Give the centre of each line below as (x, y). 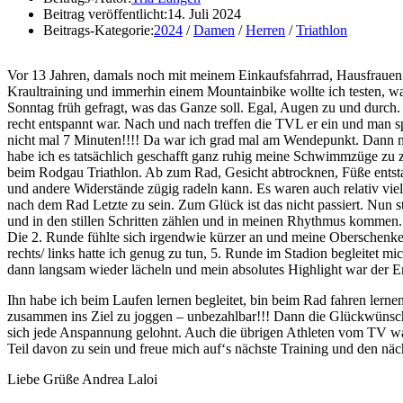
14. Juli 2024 (204, 13)
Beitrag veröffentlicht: (105, 13)
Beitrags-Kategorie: (99, 30)
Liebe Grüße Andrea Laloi (82, 379)
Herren (265, 30)
